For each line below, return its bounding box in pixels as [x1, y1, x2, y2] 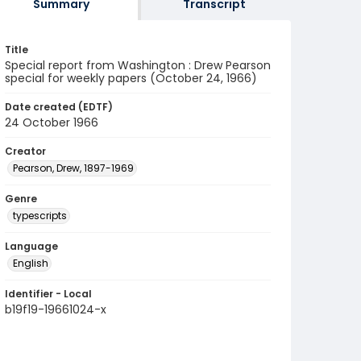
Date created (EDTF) [5, 100, 113, 114]
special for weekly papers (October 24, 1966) [5, 70, 257, 86]
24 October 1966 [5, 114, 98, 131]
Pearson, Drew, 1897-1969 [13, 161, 134, 175]
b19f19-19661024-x [5, 301, 106, 317]
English [13, 256, 48, 270]
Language [5, 239, 58, 253]
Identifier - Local [5, 287, 92, 301]
